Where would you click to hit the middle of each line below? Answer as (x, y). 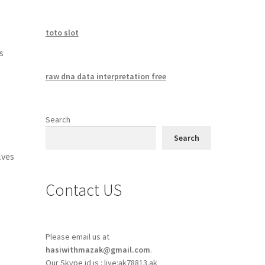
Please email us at (77, 237)
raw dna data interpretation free (106, 76)
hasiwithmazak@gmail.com (98, 250)
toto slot (62, 32)
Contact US (83, 190)
